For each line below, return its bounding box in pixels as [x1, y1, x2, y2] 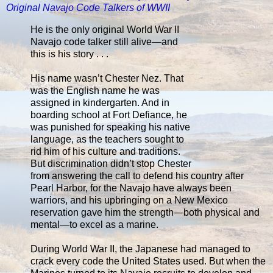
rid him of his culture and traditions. [30, 146, 180, 157]
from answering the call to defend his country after [30, 170, 244, 181]
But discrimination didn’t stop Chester [30, 158, 191, 169]
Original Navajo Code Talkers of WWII [6, 2, 170, 13]
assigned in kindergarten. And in [30, 97, 169, 108]
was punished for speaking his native [30, 121, 190, 132]
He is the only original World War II [30, 24, 179, 35]
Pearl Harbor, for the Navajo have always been [30, 182, 232, 193]
